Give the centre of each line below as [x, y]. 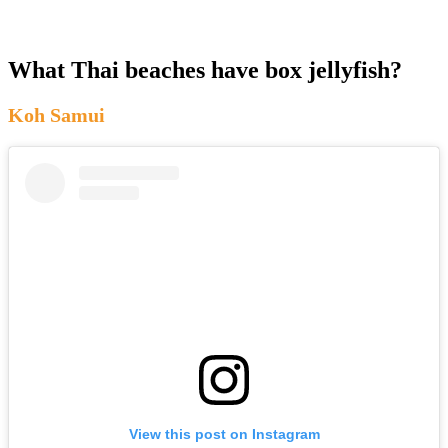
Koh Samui [56, 115]
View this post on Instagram [224, 433]
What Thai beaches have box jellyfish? [205, 70]
